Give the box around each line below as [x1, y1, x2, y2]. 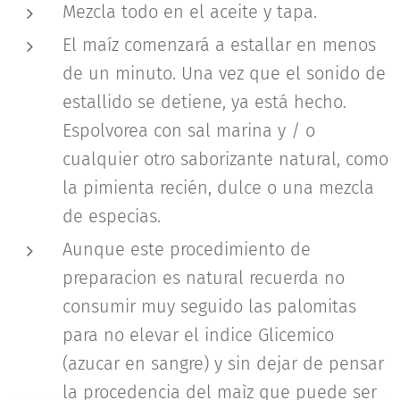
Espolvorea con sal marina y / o [62, 119, 315, 141]
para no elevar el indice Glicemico [62, 323, 334, 346]
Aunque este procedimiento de [62, 237, 311, 260]
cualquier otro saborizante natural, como [62, 147, 388, 170]
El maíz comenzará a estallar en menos [62, 33, 376, 55]
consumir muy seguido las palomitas [62, 295, 356, 317]
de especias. [62, 204, 161, 227]
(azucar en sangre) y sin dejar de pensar [62, 352, 384, 374]
